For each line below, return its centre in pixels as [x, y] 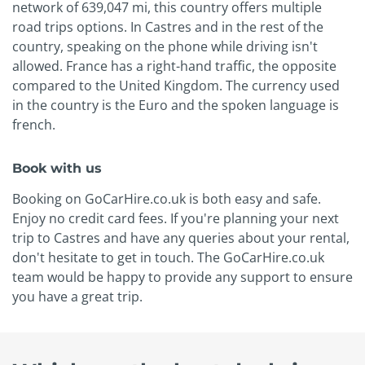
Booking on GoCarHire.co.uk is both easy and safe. [167, 199]
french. [34, 125]
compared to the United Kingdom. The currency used [176, 86]
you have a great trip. [77, 297]
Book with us [57, 169]
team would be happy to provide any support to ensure [182, 277]
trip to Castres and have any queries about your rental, [181, 238]
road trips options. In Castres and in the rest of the [168, 27]
